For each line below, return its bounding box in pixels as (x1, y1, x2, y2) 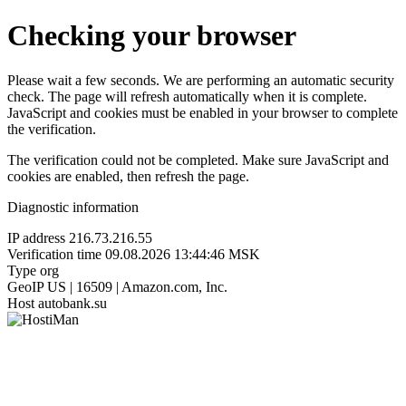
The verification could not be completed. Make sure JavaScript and (7, 151, 389, 168)
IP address (7, 229, 65, 246)
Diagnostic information (7, 198, 139, 215)
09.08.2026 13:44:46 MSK (105, 246, 260, 262)
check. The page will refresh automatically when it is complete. (7, 88, 367, 104)
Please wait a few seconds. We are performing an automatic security (7, 72, 394, 88)
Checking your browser (7, 19, 296, 53)
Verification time (7, 246, 101, 262)
